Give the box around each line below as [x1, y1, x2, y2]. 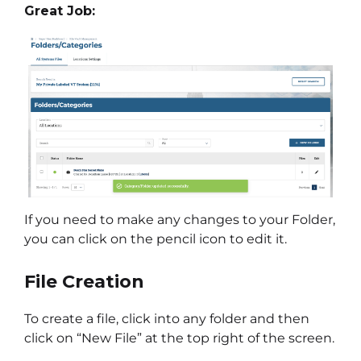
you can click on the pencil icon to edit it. [24, 231, 287, 247]
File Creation [24, 270, 144, 293]
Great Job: [24, 3, 95, 19]
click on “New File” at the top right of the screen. [24, 330, 334, 346]
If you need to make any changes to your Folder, [24, 212, 335, 228]
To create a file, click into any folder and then [24, 310, 309, 326]
